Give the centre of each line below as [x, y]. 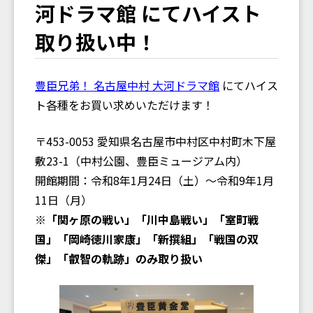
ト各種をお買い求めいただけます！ [124, 105]
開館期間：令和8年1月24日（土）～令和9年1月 [154, 181]
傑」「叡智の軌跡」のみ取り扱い [119, 259]
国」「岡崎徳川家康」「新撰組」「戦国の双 [147, 239]
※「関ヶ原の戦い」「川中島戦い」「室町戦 [147, 220]
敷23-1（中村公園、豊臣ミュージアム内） [141, 161]
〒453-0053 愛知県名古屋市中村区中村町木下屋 [155, 141]
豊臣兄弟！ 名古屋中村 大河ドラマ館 [127, 86]
